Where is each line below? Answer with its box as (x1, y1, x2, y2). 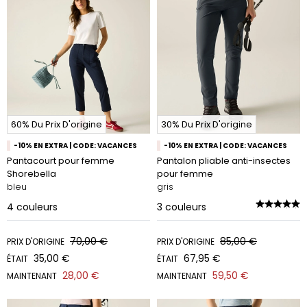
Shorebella (7, 167, 56, 180)
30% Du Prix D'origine (161, 118, 252, 131)
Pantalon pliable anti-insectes (157, 154, 291, 167)
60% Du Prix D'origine (11, 118, 102, 131)
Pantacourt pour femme (7, 154, 114, 167)
